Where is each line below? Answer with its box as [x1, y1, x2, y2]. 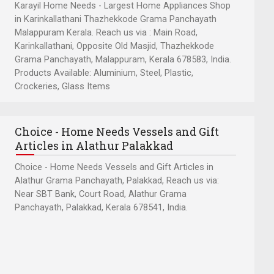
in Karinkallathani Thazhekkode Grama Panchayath [15, 13, 217, 24]
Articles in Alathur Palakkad [15, 138, 173, 154]
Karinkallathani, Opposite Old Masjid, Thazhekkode [15, 40, 214, 51]
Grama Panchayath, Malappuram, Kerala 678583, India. [15, 54, 231, 65]
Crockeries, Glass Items [15, 81, 110, 92]
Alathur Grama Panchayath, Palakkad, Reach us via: [15, 176, 219, 187]
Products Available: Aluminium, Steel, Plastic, [15, 67, 193, 78]
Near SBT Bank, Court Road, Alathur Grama [15, 189, 187, 200]
